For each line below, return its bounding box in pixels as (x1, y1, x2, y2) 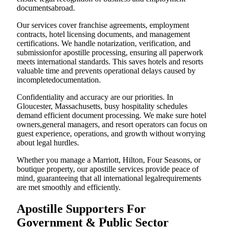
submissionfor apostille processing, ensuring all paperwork (17, 48, 203, 57)
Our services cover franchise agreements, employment (17, 21, 189, 30)
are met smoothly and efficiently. (17, 183, 121, 192)
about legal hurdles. (17, 138, 79, 147)
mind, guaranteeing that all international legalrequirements (17, 174, 201, 183)
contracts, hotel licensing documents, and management (17, 30, 190, 39)
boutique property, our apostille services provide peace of (17, 165, 199, 174)
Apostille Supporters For (17, 202, 146, 216)
